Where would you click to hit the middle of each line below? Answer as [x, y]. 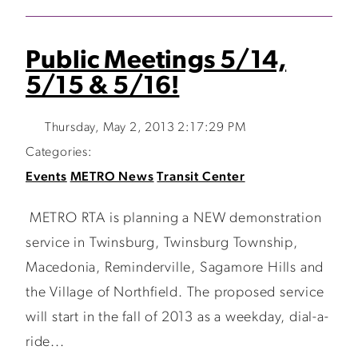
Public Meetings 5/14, [156, 62]
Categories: [59, 153]
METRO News [112, 177]
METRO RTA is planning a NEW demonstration [174, 219]
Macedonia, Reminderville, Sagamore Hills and [175, 268]
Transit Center [201, 177]
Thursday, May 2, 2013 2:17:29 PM [145, 128]
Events [46, 177]
